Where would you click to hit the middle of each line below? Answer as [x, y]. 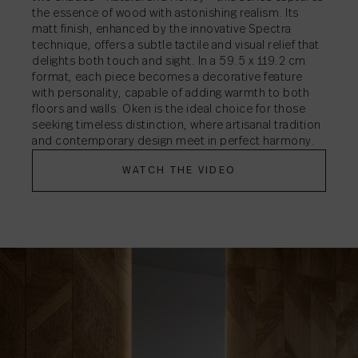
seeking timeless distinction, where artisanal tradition [177, 126]
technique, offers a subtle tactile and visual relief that [176, 46]
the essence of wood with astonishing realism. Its [165, 14]
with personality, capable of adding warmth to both [171, 94]
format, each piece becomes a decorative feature [167, 78]
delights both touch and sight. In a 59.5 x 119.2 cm [169, 62]
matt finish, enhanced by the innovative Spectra [162, 30]
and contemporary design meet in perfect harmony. [173, 142]
